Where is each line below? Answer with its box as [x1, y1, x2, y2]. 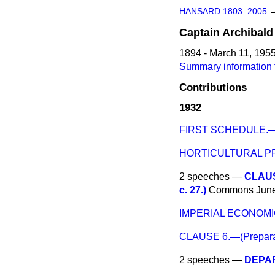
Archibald [222, 26, 273, 39]
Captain [179, 26, 220, 39]
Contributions [179, 81, 247, 94]
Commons [209, 185, 254, 196]
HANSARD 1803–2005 [179, 7, 267, 16]
